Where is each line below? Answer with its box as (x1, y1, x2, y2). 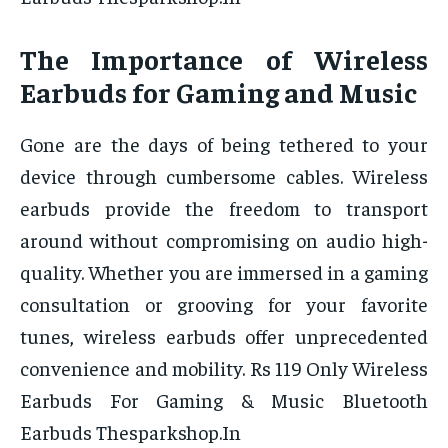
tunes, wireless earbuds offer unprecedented (20, 323, 428, 349)
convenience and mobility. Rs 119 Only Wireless (20, 355, 428, 381)
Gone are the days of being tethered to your (20, 131, 428, 157)
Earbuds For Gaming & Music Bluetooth (20, 387, 428, 413)
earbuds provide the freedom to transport (20, 195, 428, 221)
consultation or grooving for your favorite (20, 291, 428, 317)
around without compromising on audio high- (20, 227, 428, 253)
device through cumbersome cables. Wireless (20, 163, 428, 189)
